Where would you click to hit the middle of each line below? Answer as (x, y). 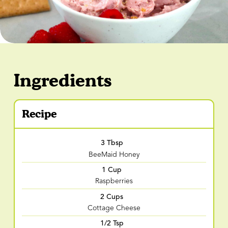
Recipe (39, 114)
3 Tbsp (112, 143)
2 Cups (112, 196)
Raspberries (114, 181)
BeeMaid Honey (114, 154)
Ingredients (62, 80)
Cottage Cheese (114, 208)
